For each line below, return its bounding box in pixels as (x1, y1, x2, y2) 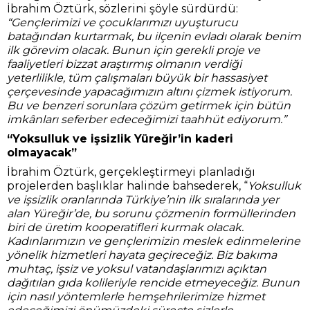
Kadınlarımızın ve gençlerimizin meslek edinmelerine (7, 235, 300, 248)
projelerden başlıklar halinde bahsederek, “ (7, 179, 248, 192)
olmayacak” (7, 146, 77, 159)
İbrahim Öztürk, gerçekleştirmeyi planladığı (7, 165, 255, 179)
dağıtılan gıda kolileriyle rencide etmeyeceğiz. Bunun (7, 276, 300, 289)
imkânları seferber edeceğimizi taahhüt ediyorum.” (7, 113, 286, 126)
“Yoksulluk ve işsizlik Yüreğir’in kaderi (7, 132, 233, 145)
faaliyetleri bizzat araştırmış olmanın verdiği (7, 57, 277, 71)
